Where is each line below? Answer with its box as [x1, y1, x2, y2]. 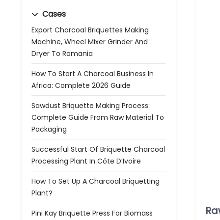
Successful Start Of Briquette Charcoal [31, 144, 165, 154]
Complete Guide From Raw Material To [31, 112, 164, 122]
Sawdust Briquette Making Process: [31, 101, 150, 110]
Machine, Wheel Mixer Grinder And [31, 37, 148, 47]
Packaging [31, 124, 67, 134]
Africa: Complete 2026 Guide [31, 81, 131, 90]
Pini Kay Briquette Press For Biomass [31, 208, 153, 218]
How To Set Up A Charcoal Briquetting [31, 176, 160, 186]
